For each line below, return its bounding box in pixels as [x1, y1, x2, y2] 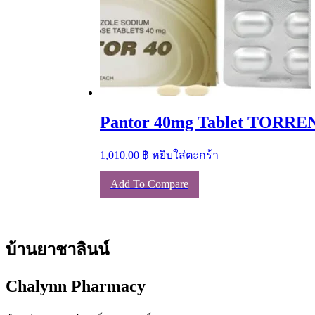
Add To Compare [110, 178, 188, 191]
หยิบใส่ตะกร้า [152, 149, 219, 162]
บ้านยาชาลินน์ [6, 240, 109, 259]
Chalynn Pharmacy [6, 276, 146, 295]
